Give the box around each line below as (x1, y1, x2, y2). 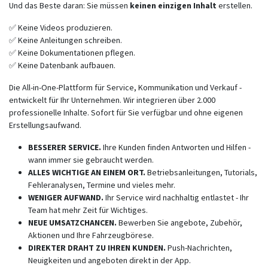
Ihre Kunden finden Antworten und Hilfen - (103, 142, 251, 153)
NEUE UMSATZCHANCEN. (28, 217, 117, 229)
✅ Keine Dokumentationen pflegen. (9, 47, 135, 59)
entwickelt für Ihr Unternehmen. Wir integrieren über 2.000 (9, 95, 215, 106)
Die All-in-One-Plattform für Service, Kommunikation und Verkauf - (9, 82, 242, 93)
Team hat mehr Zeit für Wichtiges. (28, 205, 150, 216)
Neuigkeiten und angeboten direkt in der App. (28, 255, 193, 266)
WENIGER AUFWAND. (28, 192, 105, 203)
